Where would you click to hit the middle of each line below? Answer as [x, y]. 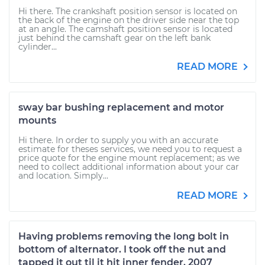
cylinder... [38, 47]
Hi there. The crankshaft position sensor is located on [128, 11]
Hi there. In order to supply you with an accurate [118, 140]
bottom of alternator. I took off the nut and [122, 249]
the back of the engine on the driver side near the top [129, 20]
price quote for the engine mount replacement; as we [129, 158]
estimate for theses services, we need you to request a [130, 149]
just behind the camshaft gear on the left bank [114, 38]
